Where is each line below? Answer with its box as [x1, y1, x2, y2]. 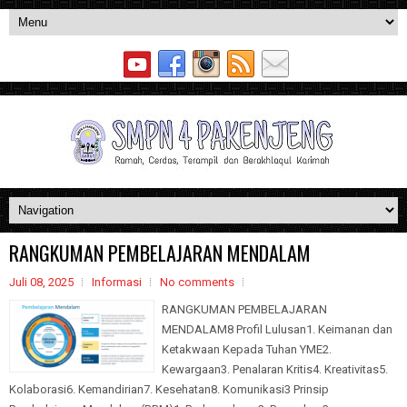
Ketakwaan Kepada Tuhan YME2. [162, 342, 332, 356]
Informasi [92, 275, 142, 289]
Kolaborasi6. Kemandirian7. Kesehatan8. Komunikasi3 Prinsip [9, 382, 329, 396]
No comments [160, 275, 234, 289]
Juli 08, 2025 [9, 275, 74, 289]
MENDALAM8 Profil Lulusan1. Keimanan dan [162, 323, 392, 336]
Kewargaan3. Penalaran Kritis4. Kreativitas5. [162, 362, 388, 376]
